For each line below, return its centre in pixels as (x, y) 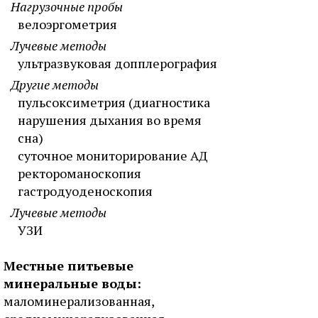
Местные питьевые (68, 265)
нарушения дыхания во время (110, 120)
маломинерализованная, (79, 301)
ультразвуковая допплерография (117, 63)
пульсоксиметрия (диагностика (114, 102)
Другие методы (55, 84)
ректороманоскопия (79, 173)
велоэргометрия (67, 24)
